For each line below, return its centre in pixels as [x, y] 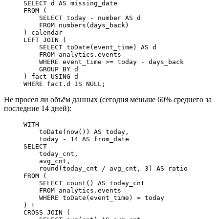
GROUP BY [47, 69]
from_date [109, 139]
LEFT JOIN [41, 40]
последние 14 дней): [38, 108]
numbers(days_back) [92, 25]
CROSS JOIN [43, 212]
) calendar [43, 32]
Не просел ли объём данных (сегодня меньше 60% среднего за [108, 99]
